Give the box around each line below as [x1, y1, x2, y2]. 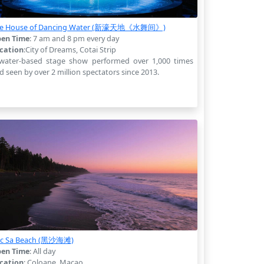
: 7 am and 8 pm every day [29, 32, 120, 44]
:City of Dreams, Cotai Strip [24, 44, 117, 55]
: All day [29, 245, 56, 256]
